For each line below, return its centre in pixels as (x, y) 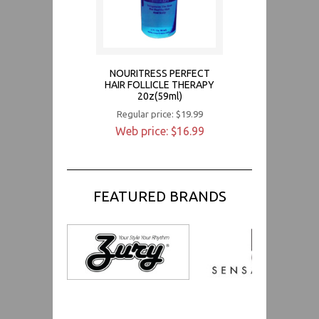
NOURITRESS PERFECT (159, 73)
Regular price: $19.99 (159, 114)
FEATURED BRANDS (159, 196)
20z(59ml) (159, 96)
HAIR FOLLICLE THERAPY (159, 84)
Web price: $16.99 (159, 131)
